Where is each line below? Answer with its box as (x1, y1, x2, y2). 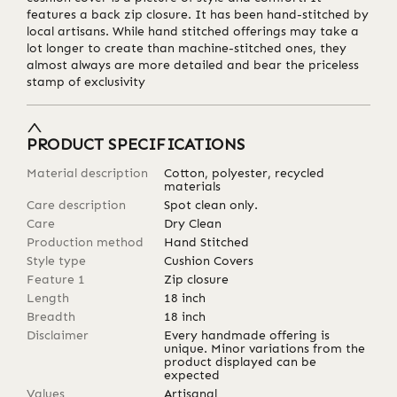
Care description (27, 198, 126, 214)
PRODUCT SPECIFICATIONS (27, 135, 245, 155)
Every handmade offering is (164, 328, 331, 344)
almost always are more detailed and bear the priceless (27, 57, 359, 73)
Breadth (27, 309, 75, 325)
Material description (27, 166, 148, 182)
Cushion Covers (164, 253, 254, 269)
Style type (27, 253, 86, 269)
